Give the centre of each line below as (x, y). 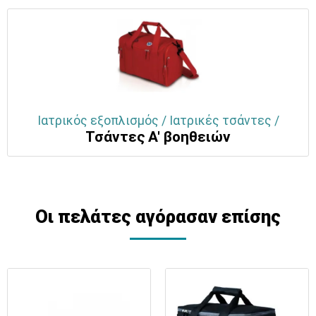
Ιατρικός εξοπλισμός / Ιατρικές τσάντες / (158, 121)
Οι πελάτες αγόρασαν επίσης (158, 217)
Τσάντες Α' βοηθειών (158, 137)
